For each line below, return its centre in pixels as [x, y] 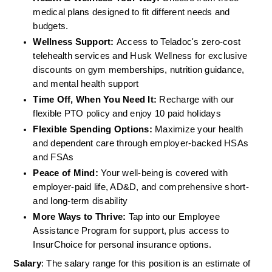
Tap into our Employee [173, 217]
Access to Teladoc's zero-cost [178, 42]
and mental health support [87, 84]
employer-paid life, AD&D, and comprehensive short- [141, 187]
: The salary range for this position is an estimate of [146, 264]
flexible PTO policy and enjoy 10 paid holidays [128, 114]
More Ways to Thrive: [80, 217]
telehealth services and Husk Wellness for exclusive [140, 56]
